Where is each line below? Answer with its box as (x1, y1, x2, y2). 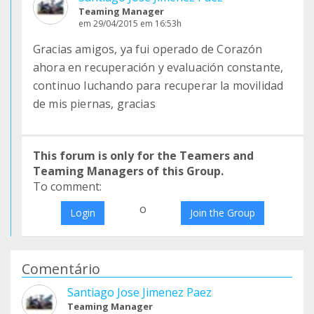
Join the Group (190, 206, 256, 219)
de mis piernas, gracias (33, 96, 156, 111)
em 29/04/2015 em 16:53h (78, 18, 182, 29)
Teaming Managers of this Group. (33, 163, 224, 179)
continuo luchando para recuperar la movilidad (33, 78, 284, 93)
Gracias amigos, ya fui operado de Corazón (33, 41, 263, 57)
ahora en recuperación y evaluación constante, (33, 60, 284, 75)
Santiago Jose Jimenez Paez (67, 285, 212, 300)
